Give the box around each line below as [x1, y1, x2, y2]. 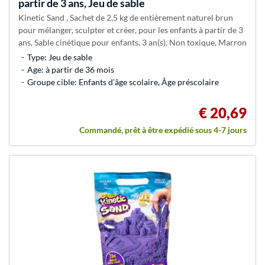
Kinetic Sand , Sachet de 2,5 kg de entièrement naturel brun [18, 12, 233, 23]
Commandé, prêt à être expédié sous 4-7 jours [79, 125, 247, 135]
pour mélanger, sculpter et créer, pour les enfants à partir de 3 [18, 25, 243, 35]
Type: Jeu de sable [27, 52, 92, 63]
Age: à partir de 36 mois [27, 64, 114, 75]
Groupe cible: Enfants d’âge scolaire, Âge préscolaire [27, 77, 219, 88]
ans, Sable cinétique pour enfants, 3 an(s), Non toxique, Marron [18, 37, 247, 48]
